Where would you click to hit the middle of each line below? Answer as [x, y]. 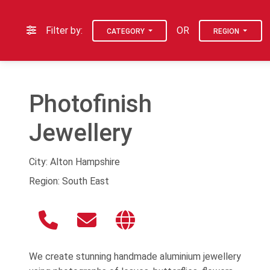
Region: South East [69, 181]
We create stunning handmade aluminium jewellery [135, 256]
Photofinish [90, 104]
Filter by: [64, 31]
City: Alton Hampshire [74, 162]
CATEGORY [127, 31]
